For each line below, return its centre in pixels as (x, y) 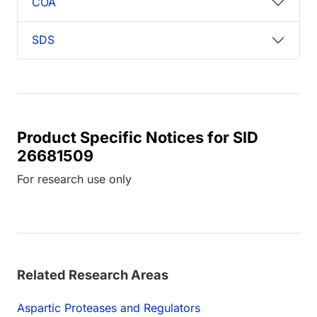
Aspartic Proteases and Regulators (109, 307)
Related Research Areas (93, 274)
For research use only (74, 179)
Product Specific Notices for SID (138, 137)
